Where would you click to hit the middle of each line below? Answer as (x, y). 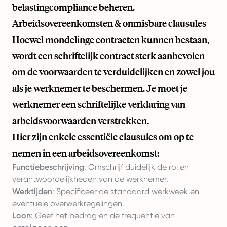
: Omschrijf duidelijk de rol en (137, 167)
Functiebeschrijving (48, 167)
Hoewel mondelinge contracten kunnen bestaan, (111, 40)
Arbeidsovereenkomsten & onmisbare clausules (109, 23)
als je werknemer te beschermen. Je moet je (100, 88)
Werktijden (32, 191)
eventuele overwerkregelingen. (68, 203)
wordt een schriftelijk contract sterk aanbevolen (108, 56)
